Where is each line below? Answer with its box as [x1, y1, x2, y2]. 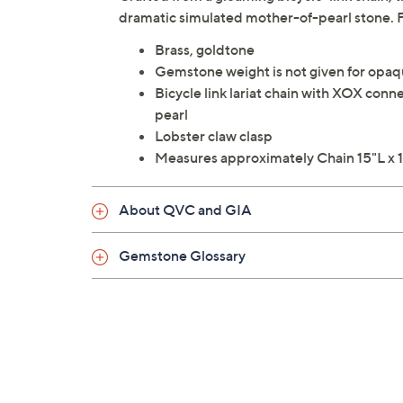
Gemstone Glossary [119, 246, 246, 265]
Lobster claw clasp [155, 127, 273, 146]
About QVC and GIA [119, 201, 252, 219]
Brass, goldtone [155, 40, 255, 59]
